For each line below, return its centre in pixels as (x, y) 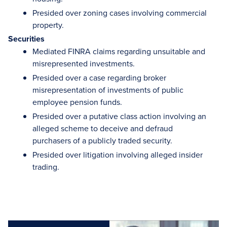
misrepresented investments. (84, 63)
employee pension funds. (77, 102)
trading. (46, 167)
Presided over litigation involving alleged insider (118, 155)
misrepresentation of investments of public (108, 90)
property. (49, 25)
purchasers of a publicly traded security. (104, 140)
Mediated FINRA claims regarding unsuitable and (119, 51)
